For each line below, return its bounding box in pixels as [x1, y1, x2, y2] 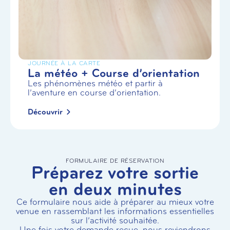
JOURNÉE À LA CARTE [28, 59, 100, 67]
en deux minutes [48, 178, 182, 201]
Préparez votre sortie [31, 162, 199, 184]
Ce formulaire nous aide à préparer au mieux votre [16, 197, 214, 208]
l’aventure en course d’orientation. [28, 87, 161, 98]
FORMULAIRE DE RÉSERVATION [65, 157, 165, 165]
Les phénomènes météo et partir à [28, 78, 163, 89]
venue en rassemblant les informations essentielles [16, 206, 214, 217]
